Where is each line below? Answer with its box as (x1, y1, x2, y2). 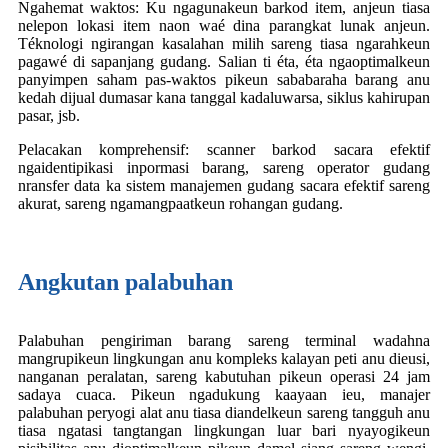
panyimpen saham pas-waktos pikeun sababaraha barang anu (18, 70, 430, 88)
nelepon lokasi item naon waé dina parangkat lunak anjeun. (18, 16, 430, 34)
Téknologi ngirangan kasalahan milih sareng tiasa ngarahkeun (18, 34, 430, 52)
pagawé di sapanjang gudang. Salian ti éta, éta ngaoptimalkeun (18, 52, 430, 70)
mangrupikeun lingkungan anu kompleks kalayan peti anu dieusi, (18, 349, 430, 367)
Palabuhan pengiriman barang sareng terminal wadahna (18, 331, 430, 349)
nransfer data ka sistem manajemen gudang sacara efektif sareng (18, 176, 430, 194)
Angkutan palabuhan (18, 268, 233, 295)
